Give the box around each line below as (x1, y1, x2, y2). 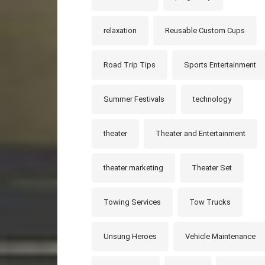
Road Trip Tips (103, 60, 156, 69)
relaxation (103, 25, 137, 35)
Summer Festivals (103, 94, 164, 104)
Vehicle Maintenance (185, 231, 256, 241)
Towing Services (103, 197, 161, 206)
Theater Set (191, 163, 232, 172)
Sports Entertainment (183, 60, 256, 69)
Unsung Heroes (103, 231, 157, 241)
